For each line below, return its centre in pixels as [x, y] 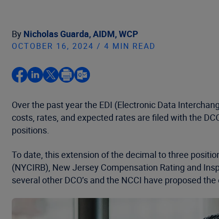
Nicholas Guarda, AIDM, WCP [81, 34]
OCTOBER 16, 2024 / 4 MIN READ [84, 46]
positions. [31, 130]
